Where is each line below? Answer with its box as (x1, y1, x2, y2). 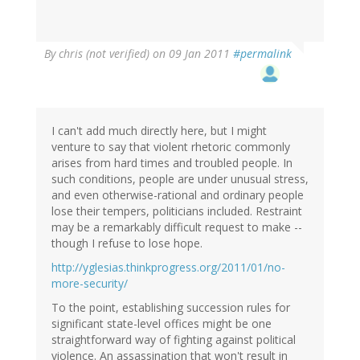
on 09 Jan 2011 (149, 46, 233, 62)
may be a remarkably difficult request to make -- (51, 219, 302, 235)
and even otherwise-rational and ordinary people (51, 187, 304, 203)
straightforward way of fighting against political (51, 332, 296, 348)
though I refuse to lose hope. (51, 235, 202, 252)
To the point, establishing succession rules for (51, 300, 290, 316)
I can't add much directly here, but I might (51, 123, 267, 139)
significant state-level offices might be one (51, 316, 272, 332)
